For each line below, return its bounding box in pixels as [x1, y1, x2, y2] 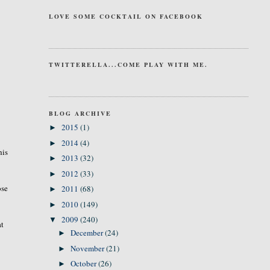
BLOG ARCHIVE [48, 108, 111, 118]
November [71, 242, 107, 254]
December [71, 227, 105, 239]
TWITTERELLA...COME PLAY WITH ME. [48, 60, 208, 69]
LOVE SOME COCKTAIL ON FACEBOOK [48, 11, 203, 20]
